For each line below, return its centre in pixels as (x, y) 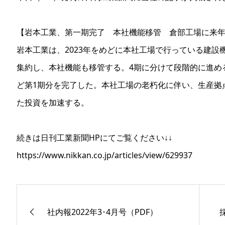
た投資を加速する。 (53, 102)
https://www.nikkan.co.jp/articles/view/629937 (104, 155)
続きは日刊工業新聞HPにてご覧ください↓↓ (94, 138)
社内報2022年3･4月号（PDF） (102, 212)
